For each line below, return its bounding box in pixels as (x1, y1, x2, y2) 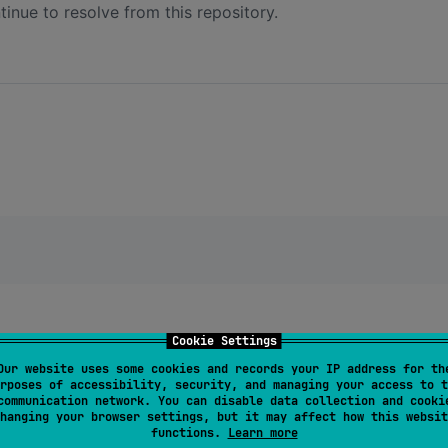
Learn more (227, 425, 298, 441)
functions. (150, 425, 228, 441)
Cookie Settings (171, 333, 277, 349)
